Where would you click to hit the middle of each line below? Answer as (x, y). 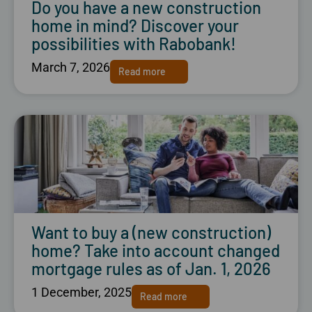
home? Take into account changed (156, 250)
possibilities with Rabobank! (134, 43)
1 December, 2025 (81, 292)
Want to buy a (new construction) (151, 232)
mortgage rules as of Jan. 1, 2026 (151, 268)
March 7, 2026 (71, 67)
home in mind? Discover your (135, 25)
